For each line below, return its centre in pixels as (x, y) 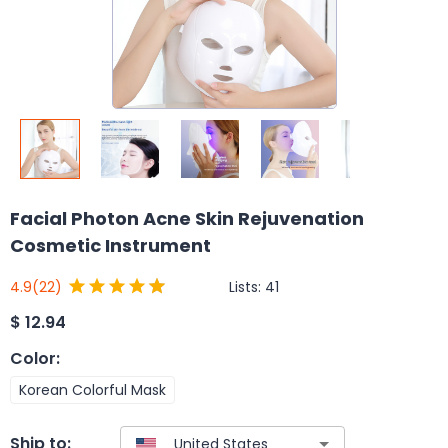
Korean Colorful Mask (92, 389)
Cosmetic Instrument (110, 245)
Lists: (247, 286)
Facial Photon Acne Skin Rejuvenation (187, 218)
